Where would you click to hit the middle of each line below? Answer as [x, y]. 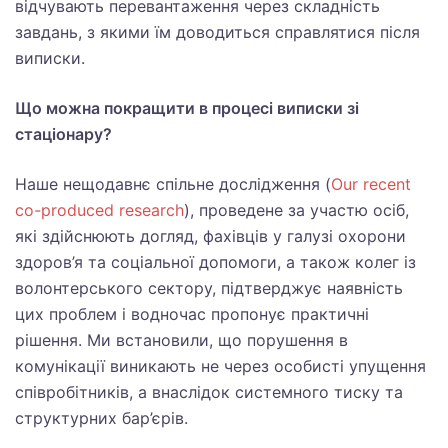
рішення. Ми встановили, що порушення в [181, 340]
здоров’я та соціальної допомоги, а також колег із [215, 262]
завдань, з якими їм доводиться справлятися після [217, 32]
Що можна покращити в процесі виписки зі [187, 108]
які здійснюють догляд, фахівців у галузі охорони [210, 236]
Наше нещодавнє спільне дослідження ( [173, 184]
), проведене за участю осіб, [296, 210]
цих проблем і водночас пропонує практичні [192, 314]
